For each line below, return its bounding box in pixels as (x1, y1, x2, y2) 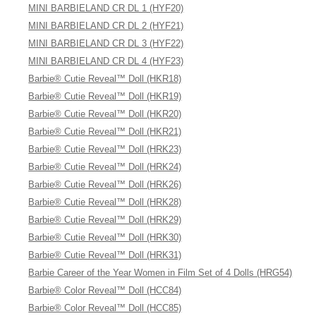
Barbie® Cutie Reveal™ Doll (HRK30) (28, 232, 182, 243)
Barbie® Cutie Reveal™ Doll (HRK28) (28, 197, 182, 207)
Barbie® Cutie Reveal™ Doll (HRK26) (28, 179, 182, 190)
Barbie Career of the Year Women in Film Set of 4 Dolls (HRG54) (28, 267, 293, 278)
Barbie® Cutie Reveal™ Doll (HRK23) (28, 144, 182, 154)
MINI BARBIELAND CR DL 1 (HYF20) (28, 3, 184, 13)
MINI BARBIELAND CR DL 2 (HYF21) (28, 20, 184, 31)
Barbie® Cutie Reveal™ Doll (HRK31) (28, 250, 182, 260)
